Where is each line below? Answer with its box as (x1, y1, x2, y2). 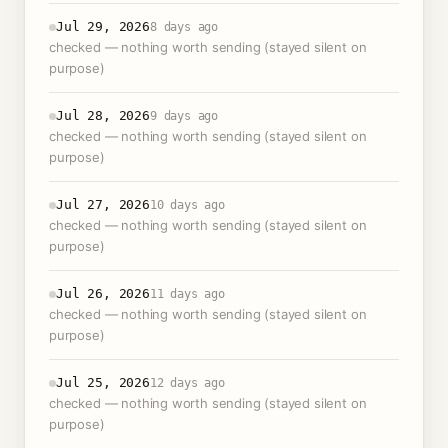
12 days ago (149, 376, 225, 390)
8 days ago (149, 20, 219, 34)
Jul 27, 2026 (56, 197, 150, 212)
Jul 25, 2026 (56, 375, 150, 390)
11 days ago (149, 287, 225, 301)
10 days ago (149, 198, 225, 212)
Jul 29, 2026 (56, 19, 150, 34)
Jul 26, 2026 (56, 286, 150, 301)
